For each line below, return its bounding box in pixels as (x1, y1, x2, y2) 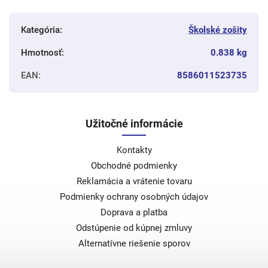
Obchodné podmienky (91, 160, 177, 171)
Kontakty (116, 144, 152, 156)
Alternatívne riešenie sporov (78, 237, 190, 249)
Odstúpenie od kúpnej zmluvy (76, 222, 192, 233)
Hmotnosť (21, 47, 62, 58)
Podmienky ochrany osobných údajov (60, 191, 208, 202)
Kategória (21, 24, 60, 35)
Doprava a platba (100, 206, 167, 218)
